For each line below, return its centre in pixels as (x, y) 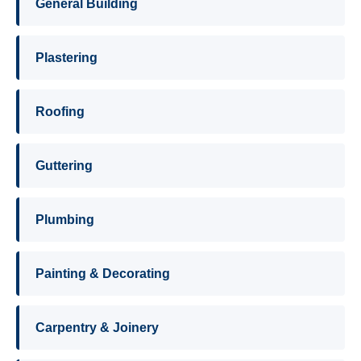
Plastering (66, 58)
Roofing (60, 112)
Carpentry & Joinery (97, 328)
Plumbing (65, 220)
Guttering (64, 166)
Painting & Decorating (103, 274)
